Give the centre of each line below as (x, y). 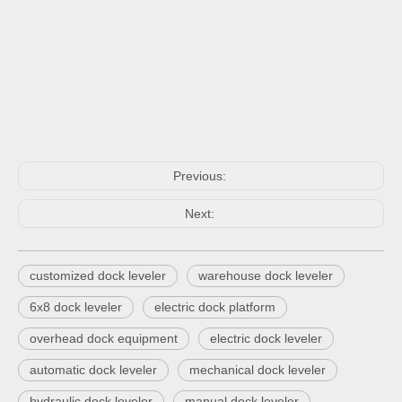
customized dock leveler (98, 275)
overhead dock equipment (104, 338)
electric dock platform (215, 307)
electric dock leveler (266, 338)
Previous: (201, 176)
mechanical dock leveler (258, 370)
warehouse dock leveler (266, 275)
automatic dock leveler (93, 370)
